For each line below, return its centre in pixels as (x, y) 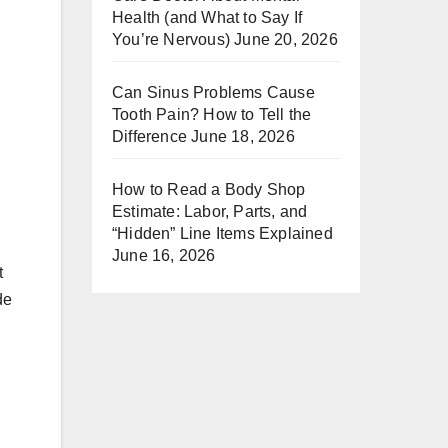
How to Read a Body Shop (209, 189)
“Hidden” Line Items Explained (222, 233)
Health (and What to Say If (207, 17)
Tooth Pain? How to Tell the (212, 114)
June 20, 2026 (286, 39)
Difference (149, 136)
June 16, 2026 (164, 255)
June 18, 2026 (243, 136)
